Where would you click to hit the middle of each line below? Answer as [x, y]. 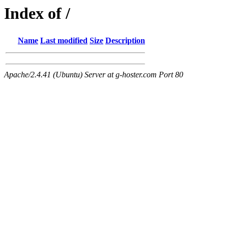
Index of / [37, 13]
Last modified [64, 41]
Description [125, 41]
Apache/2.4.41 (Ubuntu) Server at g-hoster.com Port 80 [94, 75]
